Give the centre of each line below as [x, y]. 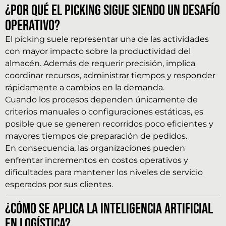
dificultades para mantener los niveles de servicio [104, 172]
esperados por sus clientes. [59, 184]
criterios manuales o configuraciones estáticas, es [104, 111]
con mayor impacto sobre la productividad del [98, 51]
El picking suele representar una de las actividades [107, 39]
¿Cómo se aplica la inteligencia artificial [109, 209]
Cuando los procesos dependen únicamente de [101, 99]
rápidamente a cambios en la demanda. [85, 87]
